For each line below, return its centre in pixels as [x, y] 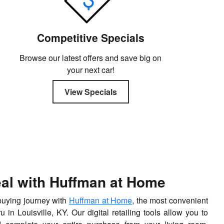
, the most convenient [170, 200]
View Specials [90, 92]
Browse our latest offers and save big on [91, 57]
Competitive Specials [90, 37]
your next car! [90, 69]
